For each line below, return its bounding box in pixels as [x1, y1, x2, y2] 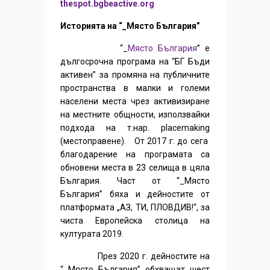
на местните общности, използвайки [60, 110, 210, 120]
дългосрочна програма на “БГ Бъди [60, 57, 210, 67]
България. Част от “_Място [60, 176, 210, 186]
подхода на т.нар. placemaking [60, 123, 210, 133]
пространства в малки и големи [60, 83, 210, 93]
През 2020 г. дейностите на [60, 251, 210, 262]
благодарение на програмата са [60, 149, 210, 160]
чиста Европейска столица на [60, 216, 210, 226]
